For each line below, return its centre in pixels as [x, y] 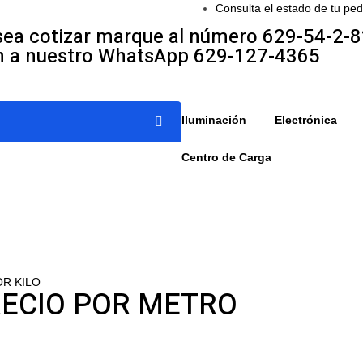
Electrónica [305, 120]
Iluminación [214, 120]
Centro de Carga [226, 157]
